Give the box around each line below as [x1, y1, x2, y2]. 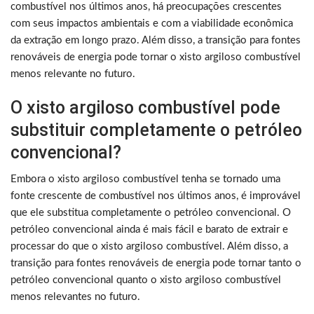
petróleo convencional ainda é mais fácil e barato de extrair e [11, 224, 288, 235]
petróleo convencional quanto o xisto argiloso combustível [11, 275, 281, 286]
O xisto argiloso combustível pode [11, 97, 280, 118]
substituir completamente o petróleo [11, 120, 302, 141]
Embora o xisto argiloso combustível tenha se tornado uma [11, 174, 280, 185]
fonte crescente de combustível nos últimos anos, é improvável [11, 191, 301, 202]
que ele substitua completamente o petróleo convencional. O [11, 207, 291, 219]
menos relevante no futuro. [11, 69, 135, 80]
